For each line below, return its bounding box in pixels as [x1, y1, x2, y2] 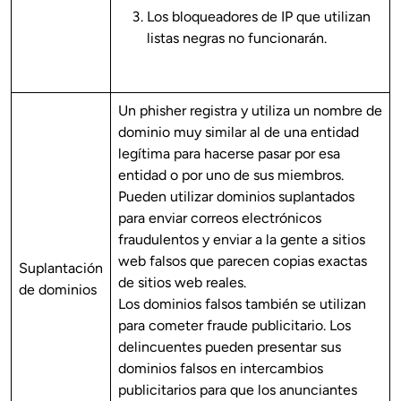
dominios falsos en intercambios [118, 360, 323, 377]
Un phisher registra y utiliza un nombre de [118, 102, 382, 119]
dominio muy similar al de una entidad [118, 124, 359, 141]
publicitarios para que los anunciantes [118, 381, 357, 398]
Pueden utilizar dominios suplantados [118, 188, 354, 205]
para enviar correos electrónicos [118, 209, 321, 226]
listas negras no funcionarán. [147, 30, 327, 47]
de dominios [19, 281, 97, 298]
